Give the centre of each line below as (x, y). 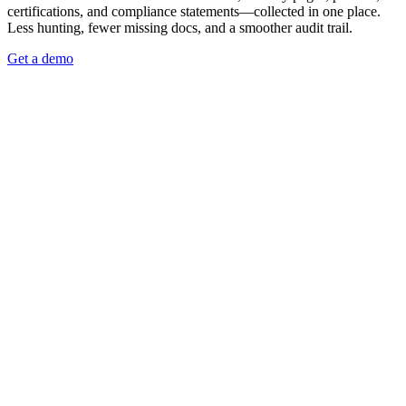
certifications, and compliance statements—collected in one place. (194, 12)
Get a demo (40, 59)
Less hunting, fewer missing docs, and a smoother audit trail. (180, 28)
